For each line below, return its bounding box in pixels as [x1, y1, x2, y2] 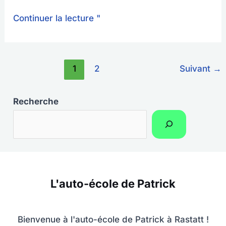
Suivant [179, 63, 213, 74]
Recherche [13, 96, 59, 106]
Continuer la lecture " [13, 13, 101, 24]
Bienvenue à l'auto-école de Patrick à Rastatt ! [17, 214, 209, 225]
